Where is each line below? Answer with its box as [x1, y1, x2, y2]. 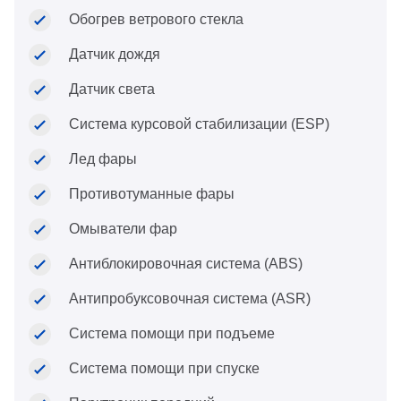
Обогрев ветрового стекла [69, 12, 243, 28]
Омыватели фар [69, 221, 177, 237]
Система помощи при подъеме [69, 326, 275, 342]
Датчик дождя [69, 47, 160, 63]
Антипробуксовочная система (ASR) [69, 291, 311, 307]
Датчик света [69, 81, 155, 98]
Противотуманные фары [69, 186, 235, 202]
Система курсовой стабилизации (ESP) [69, 116, 329, 132]
